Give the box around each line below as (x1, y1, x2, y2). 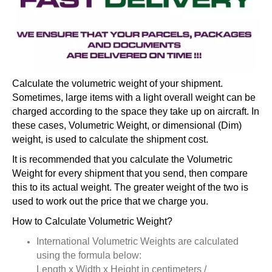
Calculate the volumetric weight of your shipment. (12, 78, 223, 89)
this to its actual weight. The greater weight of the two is (12, 182, 248, 192)
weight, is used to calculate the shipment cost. (12, 134, 208, 144)
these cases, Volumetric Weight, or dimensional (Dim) (12, 120, 242, 131)
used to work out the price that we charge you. (12, 195, 208, 206)
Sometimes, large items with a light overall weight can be (12, 92, 256, 103)
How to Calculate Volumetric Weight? (12, 216, 172, 226)
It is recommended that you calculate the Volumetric (12, 154, 233, 165)
